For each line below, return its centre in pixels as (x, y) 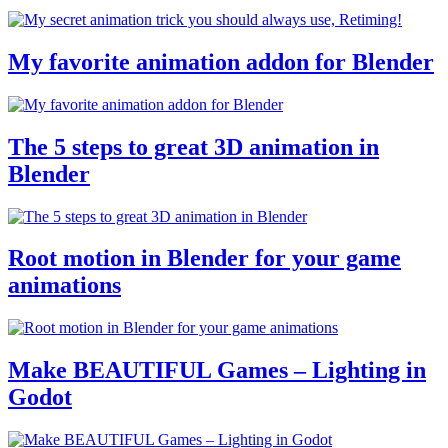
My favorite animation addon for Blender (221, 61)
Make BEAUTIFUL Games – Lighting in (217, 370)
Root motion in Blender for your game (204, 258)
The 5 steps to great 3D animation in (193, 146)
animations (64, 285)
